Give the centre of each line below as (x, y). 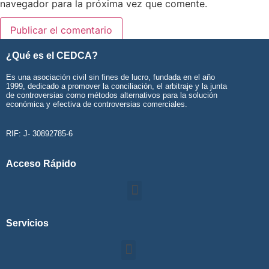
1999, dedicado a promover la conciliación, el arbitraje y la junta (116, 86)
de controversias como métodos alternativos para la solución (112, 95)
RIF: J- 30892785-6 (39, 134)
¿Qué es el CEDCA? (52, 56)
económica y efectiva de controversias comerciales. (97, 104)
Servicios (27, 223)
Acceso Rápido (41, 163)
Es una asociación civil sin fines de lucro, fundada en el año (110, 77)
